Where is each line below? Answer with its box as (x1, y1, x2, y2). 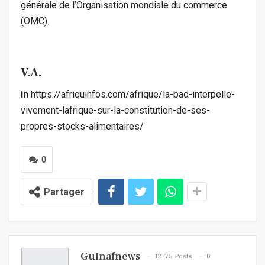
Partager (44, 186, 85, 198)
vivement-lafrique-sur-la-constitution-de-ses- (21, 104, 210, 116)
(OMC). (21, 15, 49, 27)
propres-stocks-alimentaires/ (21, 120, 144, 132)
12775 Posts (154, 252, 192, 261)
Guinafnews (80, 249, 140, 263)
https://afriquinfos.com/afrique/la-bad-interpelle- (28, 88, 235, 100)
